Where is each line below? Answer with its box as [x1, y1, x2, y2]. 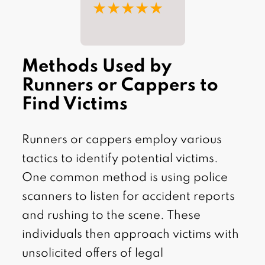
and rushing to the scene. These [22, 210, 201, 222]
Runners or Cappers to [22, 77, 219, 95]
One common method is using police [22, 172, 228, 185]
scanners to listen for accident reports [22, 191, 235, 203]
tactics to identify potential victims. [22, 153, 219, 166]
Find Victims [22, 96, 128, 114]
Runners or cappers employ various [22, 134, 222, 147]
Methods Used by [22, 58, 172, 76]
